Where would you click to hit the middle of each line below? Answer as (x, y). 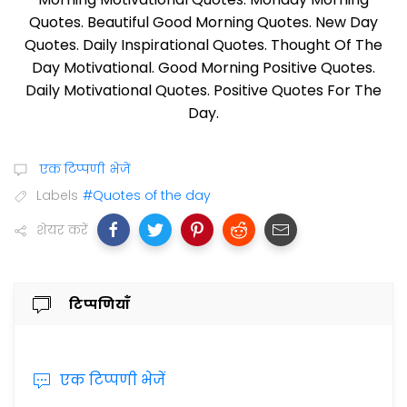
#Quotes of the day (147, 196)
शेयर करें (62, 230)
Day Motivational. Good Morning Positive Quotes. (203, 68)
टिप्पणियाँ (100, 305)
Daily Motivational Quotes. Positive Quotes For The (203, 91)
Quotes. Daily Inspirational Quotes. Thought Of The (203, 45)
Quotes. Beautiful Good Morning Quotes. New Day (203, 23)
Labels (57, 196)
